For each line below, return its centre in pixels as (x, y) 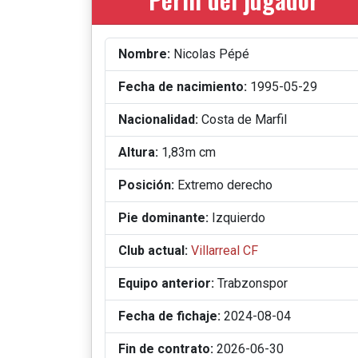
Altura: (138, 153)
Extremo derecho (223, 185)
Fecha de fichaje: (169, 316)
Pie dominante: (163, 218)
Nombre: (144, 54)
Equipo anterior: (166, 284)
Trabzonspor (251, 284)
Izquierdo (237, 218)
